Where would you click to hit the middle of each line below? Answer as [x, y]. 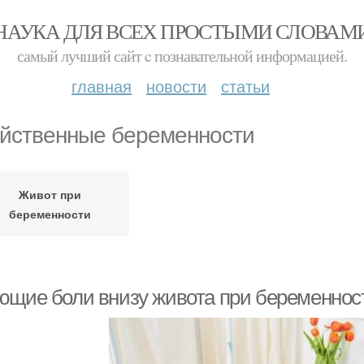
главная [102, 86]
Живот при [50, 194]
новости [176, 86]
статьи [245, 86]
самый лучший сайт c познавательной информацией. [182, 56]
